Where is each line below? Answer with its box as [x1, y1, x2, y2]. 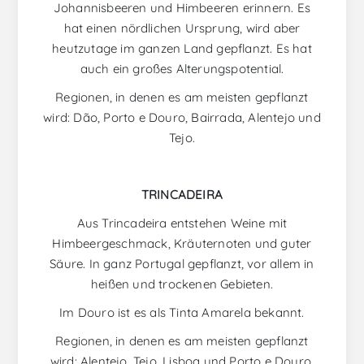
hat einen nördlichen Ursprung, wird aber [63, 20, 301, 37]
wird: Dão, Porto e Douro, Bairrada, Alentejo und [43, 110, 321, 126]
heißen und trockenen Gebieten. [91, 276, 273, 292]
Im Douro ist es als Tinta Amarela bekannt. [59, 305, 305, 321]
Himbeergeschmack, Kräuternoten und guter [52, 236, 312, 252]
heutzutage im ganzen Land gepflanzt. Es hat [52, 41, 312, 57]
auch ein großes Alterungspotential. [80, 61, 284, 77]
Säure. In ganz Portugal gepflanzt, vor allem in [50, 256, 314, 272]
